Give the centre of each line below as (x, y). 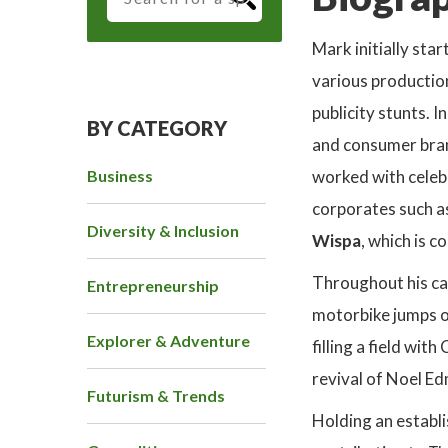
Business (120, 176)
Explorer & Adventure (168, 341)
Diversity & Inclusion (163, 231)
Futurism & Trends (156, 396)
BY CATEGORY (157, 128)
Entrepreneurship (153, 286)
